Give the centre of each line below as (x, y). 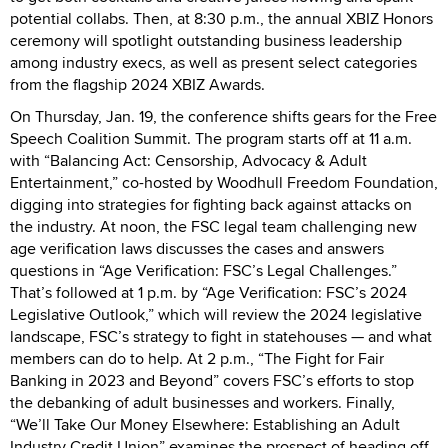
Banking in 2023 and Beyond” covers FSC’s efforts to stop (212, 380)
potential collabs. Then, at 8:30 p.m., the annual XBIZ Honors (221, 18)
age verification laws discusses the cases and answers (197, 248)
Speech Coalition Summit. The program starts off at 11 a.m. (211, 138)
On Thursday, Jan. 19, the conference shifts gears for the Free (223, 116)
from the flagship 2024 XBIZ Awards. (139, 84)
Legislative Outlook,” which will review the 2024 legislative (216, 314)
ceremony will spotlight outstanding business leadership (206, 40)
